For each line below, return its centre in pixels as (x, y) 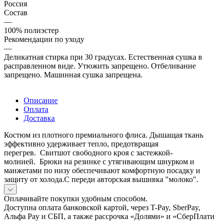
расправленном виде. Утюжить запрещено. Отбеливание (100, 66)
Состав (16, 12)
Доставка (39, 118)
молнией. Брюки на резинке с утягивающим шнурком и (99, 161)
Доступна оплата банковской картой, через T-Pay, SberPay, (102, 207)
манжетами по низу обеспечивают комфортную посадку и (102, 170)
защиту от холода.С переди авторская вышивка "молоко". (101, 179)
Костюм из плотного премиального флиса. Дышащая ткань (104, 135)
